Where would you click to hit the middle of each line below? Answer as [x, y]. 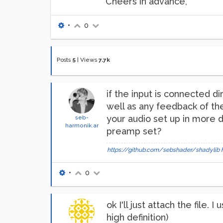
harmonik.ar [82, 125]
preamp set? [134, 131]
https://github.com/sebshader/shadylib [163, 150]
